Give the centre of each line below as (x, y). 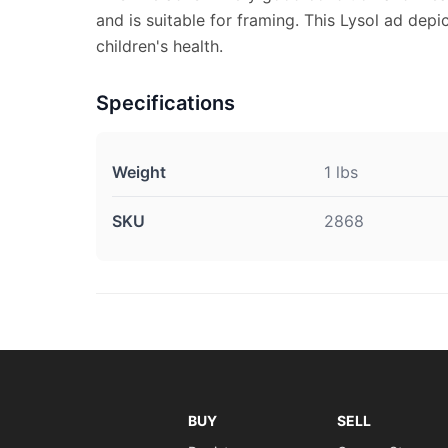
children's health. (159, 46)
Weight (139, 172)
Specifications (165, 103)
